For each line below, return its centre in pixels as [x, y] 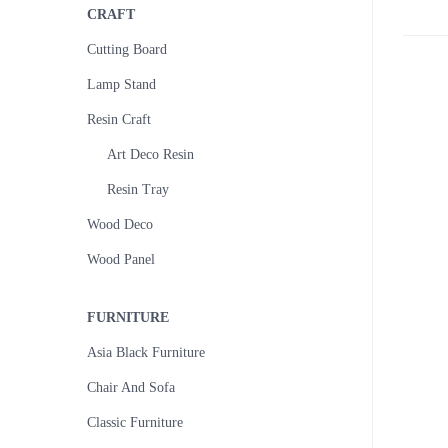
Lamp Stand [121, 84]
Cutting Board [127, 49]
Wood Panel [121, 259]
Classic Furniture [135, 422]
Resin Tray [138, 189]
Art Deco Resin [150, 154]
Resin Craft [119, 119]
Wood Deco [120, 224]
